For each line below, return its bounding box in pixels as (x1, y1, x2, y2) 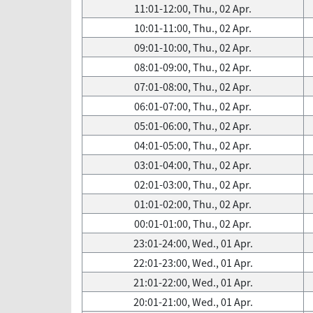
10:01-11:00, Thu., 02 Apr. (134, 20, 252, 36)
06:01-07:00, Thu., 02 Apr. (134, 99, 252, 114)
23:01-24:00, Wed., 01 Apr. (133, 235, 253, 251)
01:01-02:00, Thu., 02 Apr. (134, 196, 252, 212)
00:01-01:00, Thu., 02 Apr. (134, 216, 252, 231)
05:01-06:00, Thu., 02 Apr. (134, 118, 252, 133)
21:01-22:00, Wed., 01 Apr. (133, 275, 253, 290)
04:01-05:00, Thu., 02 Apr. (134, 138, 252, 153)
